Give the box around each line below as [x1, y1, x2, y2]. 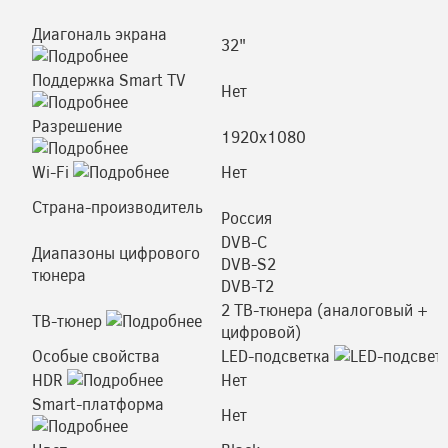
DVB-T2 [221, 275, 274, 296]
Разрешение [32, 115, 122, 136]
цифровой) [221, 321, 301, 342]
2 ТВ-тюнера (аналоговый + [221, 299, 428, 320]
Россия [221, 207, 276, 228]
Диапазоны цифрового [32, 242, 200, 263]
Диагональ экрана [32, 23, 167, 44]
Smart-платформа [32, 393, 164, 414]
